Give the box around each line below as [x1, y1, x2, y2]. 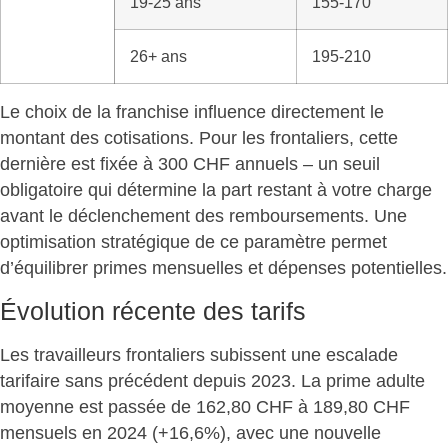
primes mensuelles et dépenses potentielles [93, 258, 442, 279]
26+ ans [130, 48, 187, 66]
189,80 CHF [313, 396, 410, 417]
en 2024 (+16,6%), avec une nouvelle [77, 422, 381, 443]
